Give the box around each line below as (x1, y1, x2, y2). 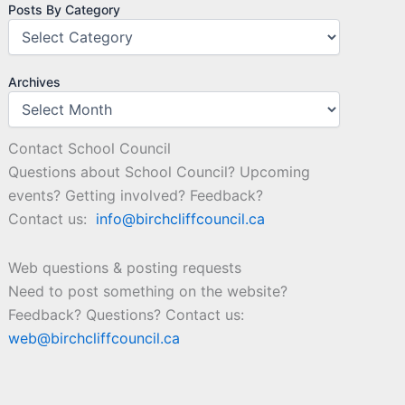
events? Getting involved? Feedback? (8, 186, 264, 205)
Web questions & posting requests (8, 259, 242, 278)
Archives (8, 74, 61, 90)
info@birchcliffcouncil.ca (96, 210, 266, 229)
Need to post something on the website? (8, 282, 288, 301)
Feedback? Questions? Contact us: (8, 306, 245, 325)
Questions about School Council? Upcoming (8, 163, 311, 182)
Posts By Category (8, 2, 121, 18)
